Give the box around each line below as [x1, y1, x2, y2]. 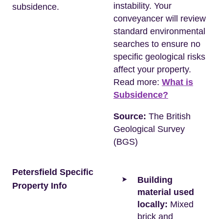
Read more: [113, 77, 162, 87]
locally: [137, 199, 168, 209]
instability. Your [113, 1, 172, 11]
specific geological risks [113, 52, 205, 62]
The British [146, 111, 191, 121]
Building [137, 175, 173, 185]
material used [137, 187, 194, 197]
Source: [113, 111, 146, 121]
